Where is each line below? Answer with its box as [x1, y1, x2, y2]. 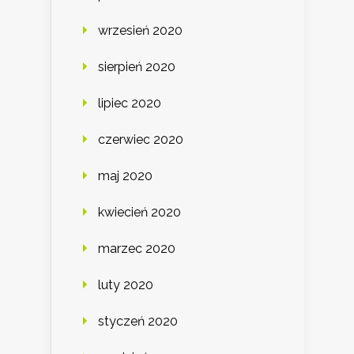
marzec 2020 [98, 241, 175, 257]
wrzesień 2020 [98, 23, 183, 39]
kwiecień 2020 [98, 205, 181, 220]
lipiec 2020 [98, 96, 161, 111]
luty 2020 [98, 277, 153, 293]
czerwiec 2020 [98, 132, 183, 148]
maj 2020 [98, 168, 153, 184]
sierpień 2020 [98, 59, 175, 75]
